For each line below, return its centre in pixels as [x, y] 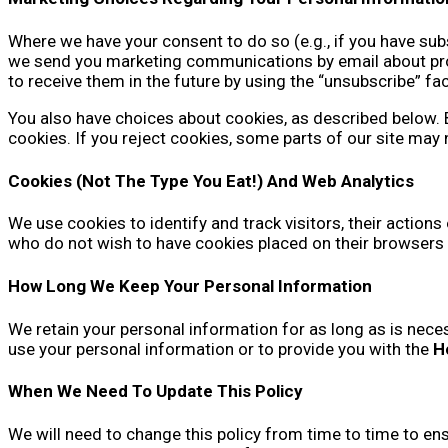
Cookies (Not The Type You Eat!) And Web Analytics [211, 180]
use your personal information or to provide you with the [220, 348]
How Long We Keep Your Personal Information [190, 285]
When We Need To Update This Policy [155, 391]
